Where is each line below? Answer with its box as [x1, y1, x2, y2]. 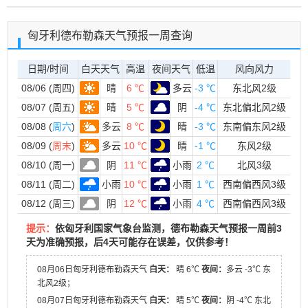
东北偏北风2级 [222, 102, 286, 113]
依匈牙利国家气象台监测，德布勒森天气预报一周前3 [55, 223, 282, 234]
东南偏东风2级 [222, 121, 286, 132]
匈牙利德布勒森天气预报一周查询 [27, 30, 192, 41]
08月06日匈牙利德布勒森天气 [37, 265, 149, 274]
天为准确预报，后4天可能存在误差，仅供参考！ [26, 236, 234, 247]
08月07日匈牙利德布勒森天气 [37, 296, 149, 305]
